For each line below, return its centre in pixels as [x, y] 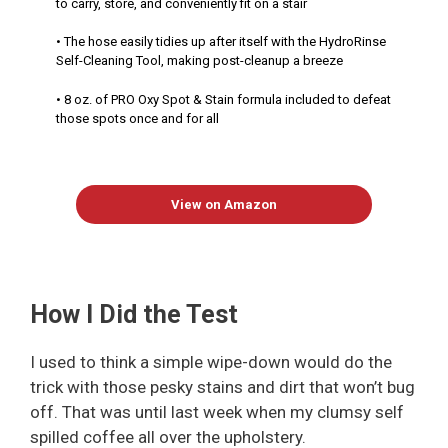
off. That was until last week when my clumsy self [217, 411]
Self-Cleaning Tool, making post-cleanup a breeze [199, 61]
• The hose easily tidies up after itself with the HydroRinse [221, 42]
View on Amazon [224, 205]
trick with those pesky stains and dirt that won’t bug [222, 386]
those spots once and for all [137, 118]
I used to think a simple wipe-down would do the [211, 361]
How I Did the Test [134, 314]
